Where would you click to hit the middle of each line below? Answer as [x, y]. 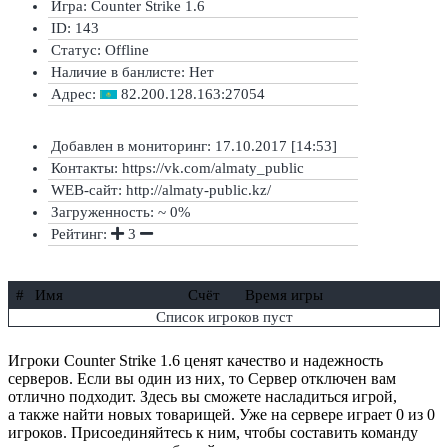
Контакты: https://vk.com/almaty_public [177, 167]
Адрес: [75, 93]
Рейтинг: [81, 233]
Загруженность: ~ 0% [121, 211]
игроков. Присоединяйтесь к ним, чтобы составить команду [213, 432]
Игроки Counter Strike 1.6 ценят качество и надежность [195, 360]
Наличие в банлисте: [120, 71]
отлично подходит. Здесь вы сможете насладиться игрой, [202, 396]
